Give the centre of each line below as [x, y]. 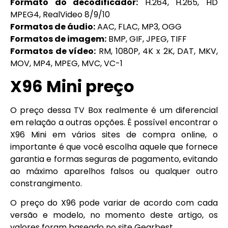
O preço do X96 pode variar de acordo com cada [114, 203]
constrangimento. [46, 183]
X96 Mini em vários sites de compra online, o [114, 134]
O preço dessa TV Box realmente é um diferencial [114, 110]
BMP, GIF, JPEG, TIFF [147, 39]
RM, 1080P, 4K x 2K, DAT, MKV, [157, 51]
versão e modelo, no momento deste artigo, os [114, 215]
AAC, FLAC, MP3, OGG [138, 26]
